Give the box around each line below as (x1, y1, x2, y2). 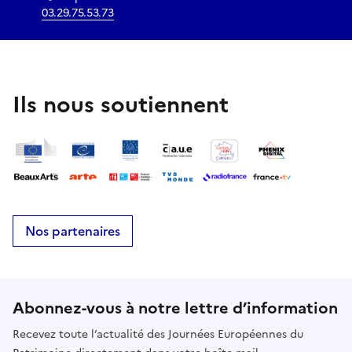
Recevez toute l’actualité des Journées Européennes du (13, 326, 303, 343)
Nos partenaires (25, 222, 120, 240)
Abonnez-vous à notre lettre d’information (13, 296, 338, 320)
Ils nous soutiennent (13, 87, 229, 121)
